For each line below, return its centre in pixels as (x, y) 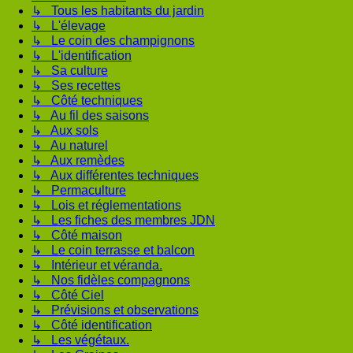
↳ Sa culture (70, 71)
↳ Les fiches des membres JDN (123, 221)
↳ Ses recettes (76, 86)
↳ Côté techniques (87, 101)
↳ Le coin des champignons (113, 41)
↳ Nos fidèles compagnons (111, 281)
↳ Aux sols (65, 131)
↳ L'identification (82, 56)
